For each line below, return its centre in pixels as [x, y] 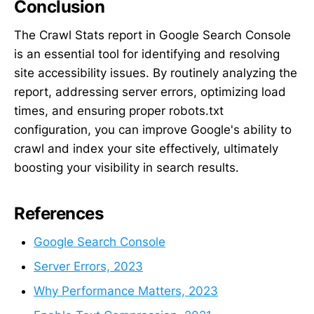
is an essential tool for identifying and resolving [147, 54]
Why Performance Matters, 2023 [126, 291]
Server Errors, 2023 [88, 266]
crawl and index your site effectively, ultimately [146, 148]
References [59, 213]
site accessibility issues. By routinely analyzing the [156, 73]
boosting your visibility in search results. [127, 167]
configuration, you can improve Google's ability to [153, 129]
